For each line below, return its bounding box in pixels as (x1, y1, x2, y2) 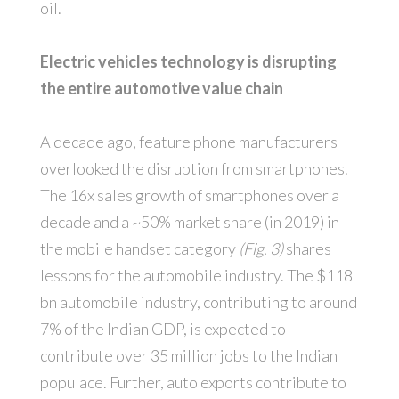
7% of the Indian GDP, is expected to (39, 319, 286, 339)
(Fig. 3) (238, 239, 283, 259)
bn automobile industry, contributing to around (39, 292, 357, 313)
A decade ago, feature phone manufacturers (39, 132, 338, 152)
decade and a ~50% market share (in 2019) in (39, 212, 339, 232)
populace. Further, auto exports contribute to (39, 372, 346, 393)
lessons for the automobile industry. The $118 (39, 265, 353, 286)
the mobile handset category (39, 239, 239, 259)
